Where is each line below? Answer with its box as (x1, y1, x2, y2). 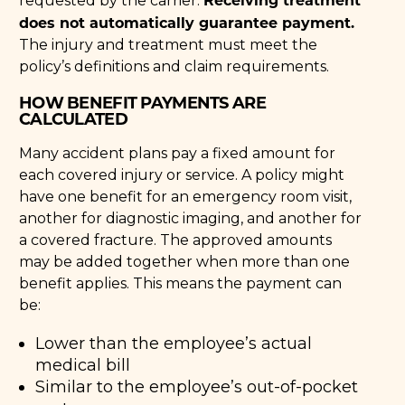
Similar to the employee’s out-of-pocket (35, 376, 359, 397)
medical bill (35, 354, 131, 375)
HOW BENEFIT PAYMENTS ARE (19, 90, 266, 113)
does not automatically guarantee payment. (19, 12, 355, 32)
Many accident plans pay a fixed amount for (19, 144, 336, 162)
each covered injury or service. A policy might (19, 165, 345, 184)
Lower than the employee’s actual (35, 333, 313, 353)
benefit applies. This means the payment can (19, 274, 343, 292)
